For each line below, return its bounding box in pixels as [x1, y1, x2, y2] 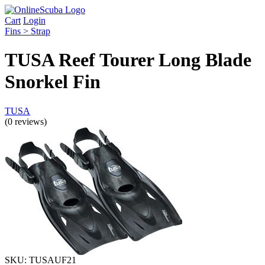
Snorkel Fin [5, 71, 101, 93]
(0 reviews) [5, 116, 47, 127]
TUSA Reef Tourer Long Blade [5, 49, 251, 71]
